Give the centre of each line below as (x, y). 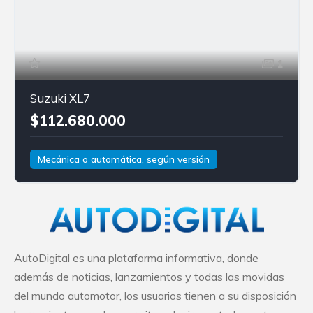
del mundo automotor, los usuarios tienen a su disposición (155, 296)
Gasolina (49, 179)
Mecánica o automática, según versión (124, 159)
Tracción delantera (124, 179)
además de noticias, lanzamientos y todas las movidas (149, 277)
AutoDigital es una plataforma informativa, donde (136, 258)
